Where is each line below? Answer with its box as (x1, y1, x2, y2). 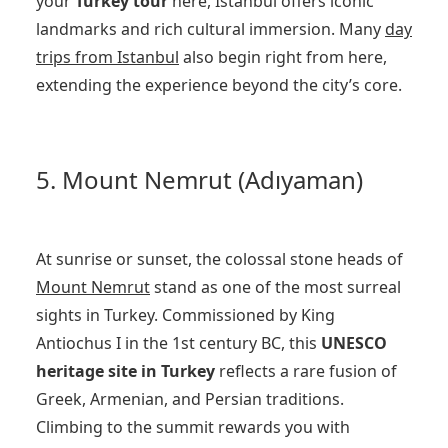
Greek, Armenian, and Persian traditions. (36, 387, 344, 410)
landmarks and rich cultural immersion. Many (36, 17, 385, 40)
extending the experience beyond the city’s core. (36, 73, 402, 96)
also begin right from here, (179, 45, 387, 68)
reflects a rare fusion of (215, 359, 397, 382)
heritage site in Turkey (36, 359, 215, 382)
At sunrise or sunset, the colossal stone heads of (36, 247, 403, 270)
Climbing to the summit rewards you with (36, 415, 350, 438)
